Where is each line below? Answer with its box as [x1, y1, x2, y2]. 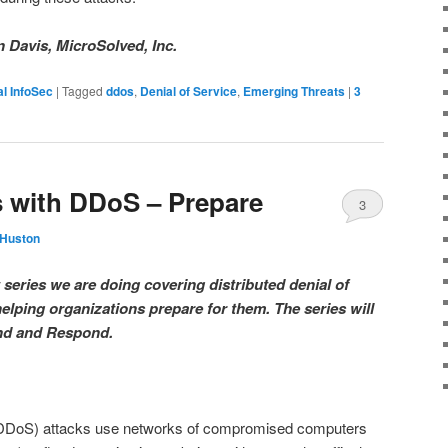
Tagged [62, 81, 103, 99]
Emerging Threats [243, 81, 345, 100]
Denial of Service [140, 81, 237, 100]
